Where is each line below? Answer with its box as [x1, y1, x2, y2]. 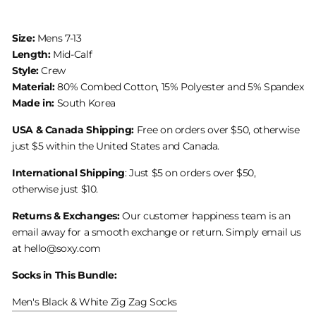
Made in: [12, 96, 55, 109]
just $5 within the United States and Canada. [12, 139, 220, 152]
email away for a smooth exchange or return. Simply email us [12, 225, 301, 238]
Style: [12, 63, 39, 77]
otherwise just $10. [12, 182, 99, 195]
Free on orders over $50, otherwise [136, 123, 300, 136]
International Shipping [12, 166, 126, 179]
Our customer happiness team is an [119, 209, 291, 222]
